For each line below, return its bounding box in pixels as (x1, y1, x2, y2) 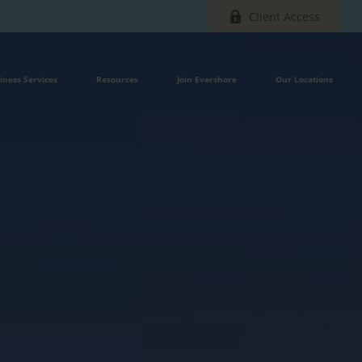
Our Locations (276, 74, 334, 86)
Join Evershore (177, 74, 238, 86)
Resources (96, 74, 139, 86)
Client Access (249, 8, 321, 24)
